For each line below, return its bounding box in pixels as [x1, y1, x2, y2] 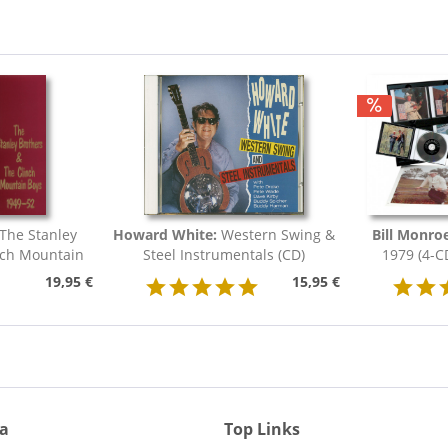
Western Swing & [220, 225, 335, 245]
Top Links [224, 418, 300, 441]
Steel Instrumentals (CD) [142, 245, 305, 265]
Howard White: [112, 225, 221, 245]
